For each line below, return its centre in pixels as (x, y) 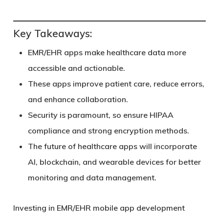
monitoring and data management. (92, 177)
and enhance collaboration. (78, 99)
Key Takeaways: (52, 33)
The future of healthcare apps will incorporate (112, 146)
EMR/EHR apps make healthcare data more (107, 52)
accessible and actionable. (76, 68)
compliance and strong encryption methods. (108, 131)
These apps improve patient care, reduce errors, (116, 84)
